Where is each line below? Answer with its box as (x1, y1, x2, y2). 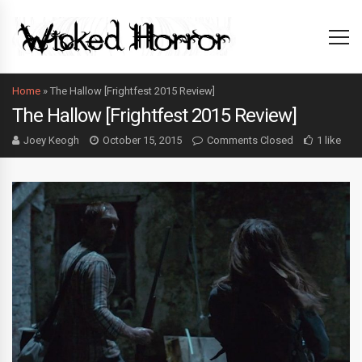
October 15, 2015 (103, 134, 182, 146)
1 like (317, 134, 341, 146)
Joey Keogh (23, 134, 79, 146)
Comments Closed (207, 134, 293, 146)
